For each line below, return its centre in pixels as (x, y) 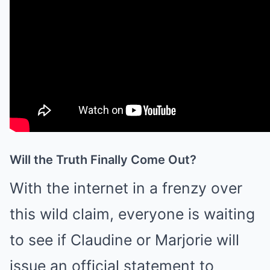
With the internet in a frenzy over (126, 188)
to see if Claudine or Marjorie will (124, 240)
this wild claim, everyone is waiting (132, 214)
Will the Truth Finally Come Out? (103, 160)
